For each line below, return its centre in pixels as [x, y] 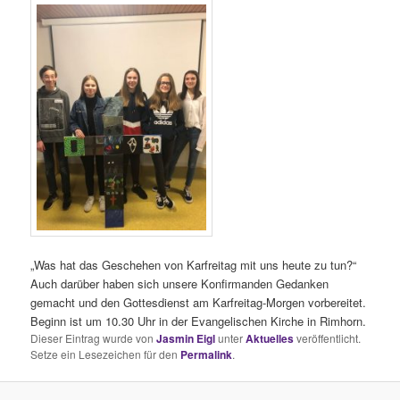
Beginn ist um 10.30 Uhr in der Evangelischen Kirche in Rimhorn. [199, 321]
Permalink [207, 355]
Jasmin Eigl [186, 339]
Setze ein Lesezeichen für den [106, 354]
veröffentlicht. [328, 338]
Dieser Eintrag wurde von [94, 338]
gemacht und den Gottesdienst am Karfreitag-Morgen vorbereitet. [199, 303]
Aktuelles [270, 339]
